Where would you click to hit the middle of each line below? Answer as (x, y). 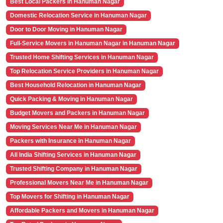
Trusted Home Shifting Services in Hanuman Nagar (82, 57)
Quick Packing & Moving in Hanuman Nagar (71, 99)
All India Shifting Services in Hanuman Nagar (73, 155)
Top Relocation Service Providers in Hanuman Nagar (84, 71)
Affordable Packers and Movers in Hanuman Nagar (82, 211)
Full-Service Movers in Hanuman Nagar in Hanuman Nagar (92, 44)
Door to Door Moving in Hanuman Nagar (66, 30)
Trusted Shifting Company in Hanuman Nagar (73, 169)
